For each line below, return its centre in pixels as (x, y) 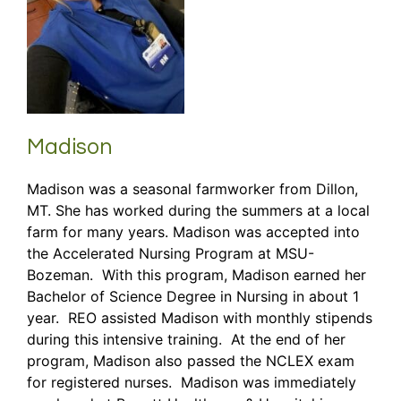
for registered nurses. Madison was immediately (192, 382)
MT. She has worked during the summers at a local (198, 210)
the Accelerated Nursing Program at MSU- (171, 253)
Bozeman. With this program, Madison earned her (196, 274)
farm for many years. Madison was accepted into (193, 231)
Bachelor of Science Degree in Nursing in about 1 (193, 296)
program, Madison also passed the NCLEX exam (191, 360)
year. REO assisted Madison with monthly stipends (200, 317)
